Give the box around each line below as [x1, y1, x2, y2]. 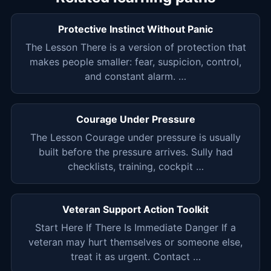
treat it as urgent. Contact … [70, 250, 201, 263]
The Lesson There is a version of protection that [25, 41, 246, 54]
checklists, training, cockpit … [67, 160, 204, 173]
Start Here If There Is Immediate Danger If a [35, 221, 236, 234]
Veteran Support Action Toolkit [62, 203, 209, 216]
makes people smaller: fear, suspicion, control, [30, 56, 241, 68]
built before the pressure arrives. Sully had [38, 146, 233, 158]
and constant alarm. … [85, 70, 186, 83]
